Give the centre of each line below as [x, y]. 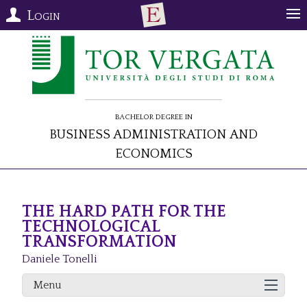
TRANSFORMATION [99, 242]
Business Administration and [153, 133]
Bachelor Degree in [153, 115]
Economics [153, 152]
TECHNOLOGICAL [91, 227]
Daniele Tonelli [60, 259]
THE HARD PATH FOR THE [124, 212]
